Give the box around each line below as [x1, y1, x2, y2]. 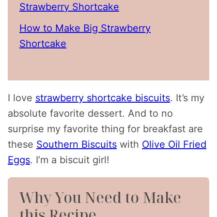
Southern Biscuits [36, 139, 117, 151]
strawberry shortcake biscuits [35, 92, 170, 104]
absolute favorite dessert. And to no [8, 108, 173, 120]
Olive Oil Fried [142, 139, 206, 151]
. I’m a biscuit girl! [30, 154, 109, 166]
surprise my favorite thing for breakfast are [8, 123, 203, 135]
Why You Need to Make [19, 187, 181, 208]
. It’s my [170, 92, 204, 104]
